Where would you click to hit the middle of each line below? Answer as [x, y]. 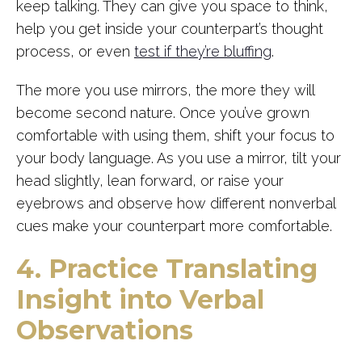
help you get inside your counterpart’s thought [170, 29]
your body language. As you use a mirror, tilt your [179, 158]
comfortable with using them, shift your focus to [175, 135]
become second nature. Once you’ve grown [163, 113]
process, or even [75, 51]
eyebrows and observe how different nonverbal [176, 203]
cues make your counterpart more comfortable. [174, 226]
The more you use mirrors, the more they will [165, 90]
